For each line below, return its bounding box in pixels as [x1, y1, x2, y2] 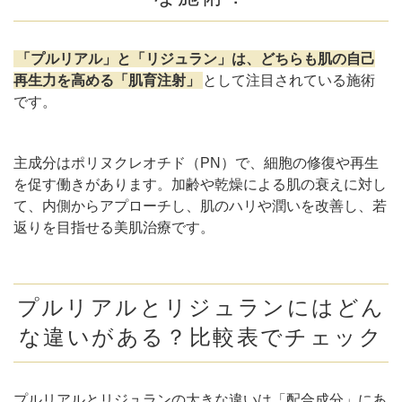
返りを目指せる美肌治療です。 [13, 219, 214, 235]
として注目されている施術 [203, 72, 375, 88]
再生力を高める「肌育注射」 [13, 72, 200, 88]
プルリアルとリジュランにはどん [16, 295, 386, 319]
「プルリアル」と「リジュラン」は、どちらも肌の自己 [16, 50, 375, 66]
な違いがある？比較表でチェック [19, 325, 383, 349]
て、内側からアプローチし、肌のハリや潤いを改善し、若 [13, 197, 387, 214]
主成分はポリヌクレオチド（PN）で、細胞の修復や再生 [13, 154, 379, 170]
